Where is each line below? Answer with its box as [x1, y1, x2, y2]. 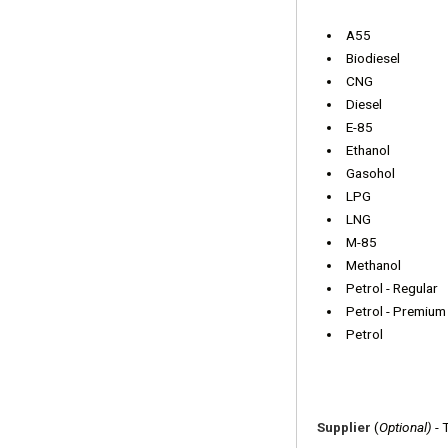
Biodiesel [345, 50, 403, 67]
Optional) [379, 419, 432, 436]
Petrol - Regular [345, 280, 438, 297]
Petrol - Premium [345, 303, 446, 320]
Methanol [345, 257, 401, 274]
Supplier [317, 419, 374, 436]
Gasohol [345, 165, 395, 182]
